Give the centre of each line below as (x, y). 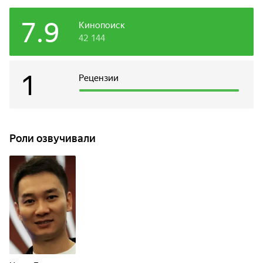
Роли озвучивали (53, 138)
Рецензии (99, 78)
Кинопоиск (102, 25)
